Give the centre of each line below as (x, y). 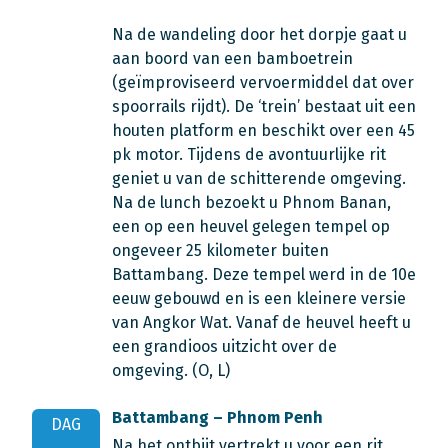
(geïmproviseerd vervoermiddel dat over (263, 82)
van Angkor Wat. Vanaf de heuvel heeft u (261, 322)
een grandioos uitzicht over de (224, 346)
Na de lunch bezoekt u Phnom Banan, (251, 202)
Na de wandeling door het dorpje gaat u (259, 34)
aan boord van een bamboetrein (232, 58)
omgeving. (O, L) (171, 370)
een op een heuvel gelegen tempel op (251, 226)
